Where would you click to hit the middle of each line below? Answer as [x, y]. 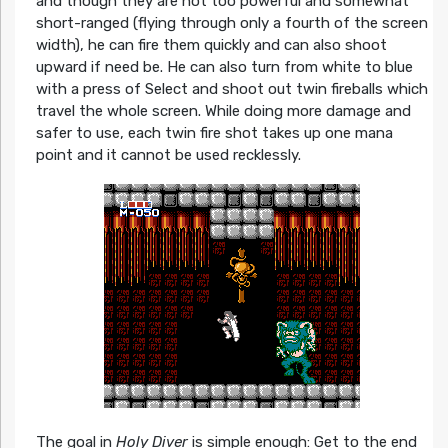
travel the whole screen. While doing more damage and [223, 111]
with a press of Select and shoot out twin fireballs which [231, 89]
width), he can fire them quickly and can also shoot [211, 45]
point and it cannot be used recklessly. [168, 155]
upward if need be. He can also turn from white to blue [224, 67]
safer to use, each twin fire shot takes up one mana [214, 133]
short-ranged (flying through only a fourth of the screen [231, 23]
